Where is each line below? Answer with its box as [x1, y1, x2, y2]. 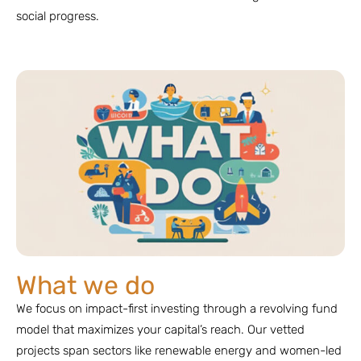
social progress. [16, 9, 99, 24]
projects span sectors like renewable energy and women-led [16, 342, 342, 358]
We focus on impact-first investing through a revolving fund [16, 301, 338, 316]
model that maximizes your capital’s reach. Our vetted [16, 322, 305, 337]
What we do [16, 269, 155, 301]
